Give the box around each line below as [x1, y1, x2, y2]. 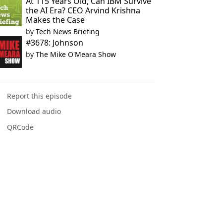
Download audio [7, 107, 61, 116]
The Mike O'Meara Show [35, 50, 116, 59]
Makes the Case [25, 14, 85, 25]
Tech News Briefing [35, 27, 100, 36]
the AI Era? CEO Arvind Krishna [25, 5, 140, 16]
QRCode [7, 122, 34, 132]
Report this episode [7, 91, 72, 101]
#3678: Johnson [25, 37, 83, 48]
